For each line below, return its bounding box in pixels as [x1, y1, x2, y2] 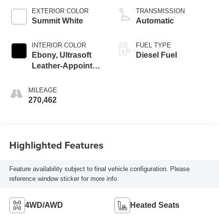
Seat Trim [31, 72, 66, 81]
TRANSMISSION [136, 7, 185, 15]
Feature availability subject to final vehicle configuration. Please [9, 165, 190, 173]
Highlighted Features [9, 137, 104, 152]
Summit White [31, 17, 83, 25]
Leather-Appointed [31, 62, 102, 70]
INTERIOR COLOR [31, 42, 86, 49]
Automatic [136, 17, 174, 25]
